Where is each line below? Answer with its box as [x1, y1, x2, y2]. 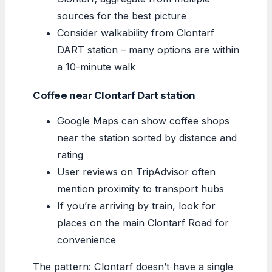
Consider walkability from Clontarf [57, 26, 214, 39]
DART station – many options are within [57, 43, 239, 56]
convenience [57, 233, 116, 246]
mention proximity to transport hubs [57, 182, 224, 195]
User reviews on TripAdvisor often [57, 165, 216, 178]
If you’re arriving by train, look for [57, 199, 216, 212]
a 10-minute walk [57, 60, 135, 73]
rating [57, 148, 83, 161]
